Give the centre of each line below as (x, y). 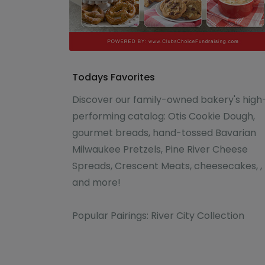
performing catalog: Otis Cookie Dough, (164, 117)
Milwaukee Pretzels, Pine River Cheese (160, 150)
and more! (96, 183)
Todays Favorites (114, 77)
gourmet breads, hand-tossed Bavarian (164, 133)
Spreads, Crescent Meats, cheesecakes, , (167, 166)
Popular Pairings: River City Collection (158, 216)
